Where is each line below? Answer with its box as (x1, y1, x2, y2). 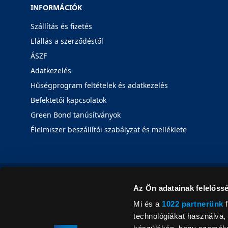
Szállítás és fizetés (31, 21, 92, 31)
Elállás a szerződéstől (31, 36, 103, 46)
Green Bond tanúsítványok (31, 110, 121, 120)
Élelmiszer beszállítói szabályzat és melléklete (31, 125, 187, 134)
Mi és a (133, 199, 162, 209)
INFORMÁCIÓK (31, 3, 82, 12)
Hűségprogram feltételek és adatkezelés (31, 80, 168, 90)
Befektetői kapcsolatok (31, 95, 106, 105)
